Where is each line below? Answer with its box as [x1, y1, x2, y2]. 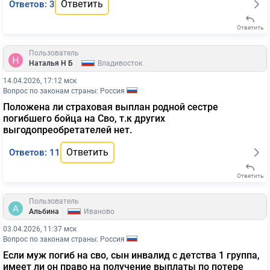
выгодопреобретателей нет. [3, 124, 132, 136]
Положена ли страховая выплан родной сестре [3, 101, 218, 113]
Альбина [29, 207, 59, 216]
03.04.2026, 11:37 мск [3, 225, 77, 233]
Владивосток [98, 59, 142, 67]
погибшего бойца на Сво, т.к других [3, 113, 165, 124]
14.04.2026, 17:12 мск [3, 77, 77, 85]
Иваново [84, 207, 115, 216]
